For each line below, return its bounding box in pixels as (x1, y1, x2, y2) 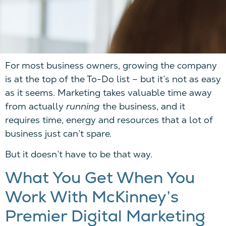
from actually (5, 100, 66, 112)
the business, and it (100, 100, 185, 112)
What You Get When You (5, 167, 195, 189)
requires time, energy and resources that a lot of (5, 114, 213, 126)
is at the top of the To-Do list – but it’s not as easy (5, 73, 221, 85)
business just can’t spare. (5, 127, 111, 139)
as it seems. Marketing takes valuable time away (5, 86, 212, 98)
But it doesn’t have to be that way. (5, 148, 152, 160)
